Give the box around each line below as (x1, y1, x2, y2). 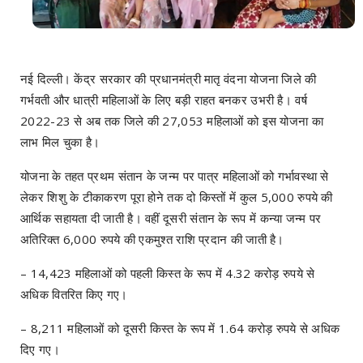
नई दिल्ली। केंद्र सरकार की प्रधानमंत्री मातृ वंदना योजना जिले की (20, 70, 317, 88)
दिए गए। (20, 341, 60, 358)
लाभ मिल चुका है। (20, 134, 100, 151)
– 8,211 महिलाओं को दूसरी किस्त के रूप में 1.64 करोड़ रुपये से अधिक (20, 320, 340, 337)
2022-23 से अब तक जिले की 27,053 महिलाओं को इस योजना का (20, 113, 323, 130)
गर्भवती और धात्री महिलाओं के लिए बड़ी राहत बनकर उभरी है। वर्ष (20, 92, 307, 109)
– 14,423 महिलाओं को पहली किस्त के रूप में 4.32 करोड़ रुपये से (20, 265, 315, 282)
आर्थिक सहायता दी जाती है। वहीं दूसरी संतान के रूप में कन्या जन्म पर (20, 210, 322, 227)
